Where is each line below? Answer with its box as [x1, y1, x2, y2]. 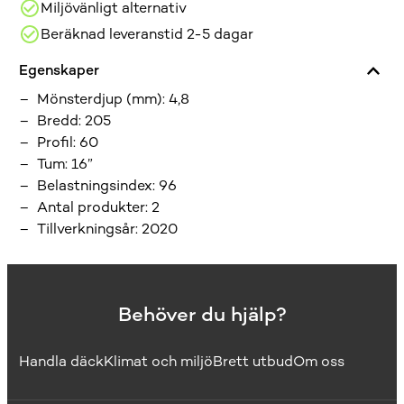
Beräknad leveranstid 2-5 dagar [41, 24, 254, 42]
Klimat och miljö [104, 353, 214, 371]
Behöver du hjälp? [117, 302, 287, 327]
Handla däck [19, 353, 105, 371]
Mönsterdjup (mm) [37, 89, 163, 107]
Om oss [293, 353, 345, 371]
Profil [37, 133, 74, 151]
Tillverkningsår [37, 219, 136, 237]
